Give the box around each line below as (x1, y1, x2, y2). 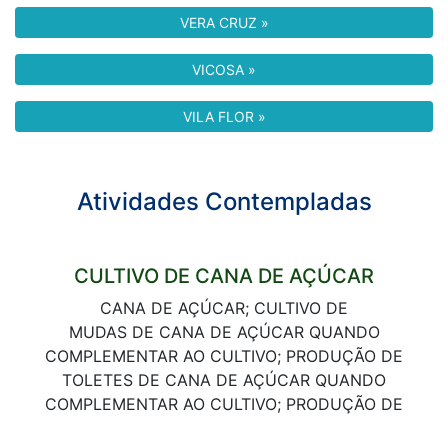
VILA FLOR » (182, 108, 266, 125)
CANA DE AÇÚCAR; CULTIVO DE (100, 298, 348, 318)
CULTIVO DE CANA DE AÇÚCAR (74, 264, 374, 288)
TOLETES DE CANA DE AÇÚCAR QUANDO (62, 370, 386, 390)
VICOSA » (192, 61, 256, 78)
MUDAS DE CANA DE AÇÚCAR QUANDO (68, 322, 380, 342)
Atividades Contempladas (76, 187, 372, 216)
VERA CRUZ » (179, 14, 269, 31)
